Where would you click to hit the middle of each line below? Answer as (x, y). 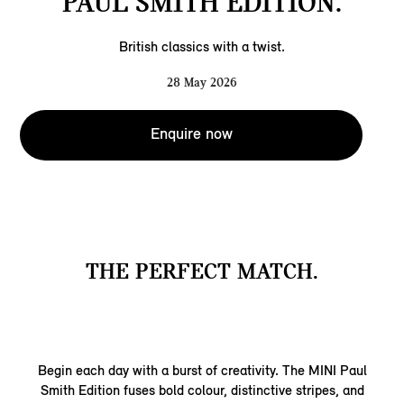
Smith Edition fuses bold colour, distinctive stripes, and (202, 390)
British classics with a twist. (202, 47)
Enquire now (191, 134)
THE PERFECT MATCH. (202, 271)
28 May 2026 (202, 83)
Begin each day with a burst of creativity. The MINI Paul (202, 371)
